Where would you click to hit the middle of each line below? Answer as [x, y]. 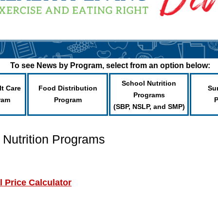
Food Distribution [68, 88]
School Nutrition [149, 83]
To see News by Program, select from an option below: [110, 65]
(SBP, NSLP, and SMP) [149, 107]
